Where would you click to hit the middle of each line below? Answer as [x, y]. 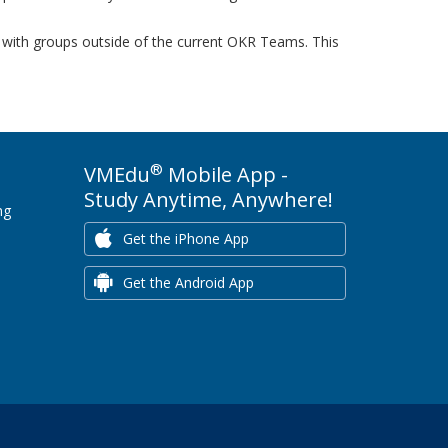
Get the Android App [188, 282]
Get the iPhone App [185, 238]
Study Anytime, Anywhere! [208, 199]
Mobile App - [225, 174]
